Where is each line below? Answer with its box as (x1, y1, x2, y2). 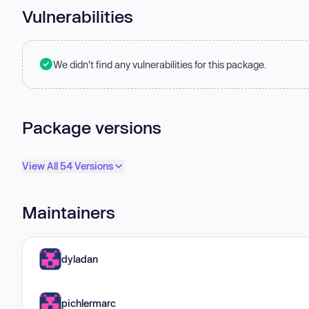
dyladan (61, 252, 98, 265)
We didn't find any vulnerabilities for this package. (53, 58, 266, 70)
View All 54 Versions (22, 160, 113, 172)
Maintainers (22, 202, 115, 223)
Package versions (22, 117, 161, 137)
